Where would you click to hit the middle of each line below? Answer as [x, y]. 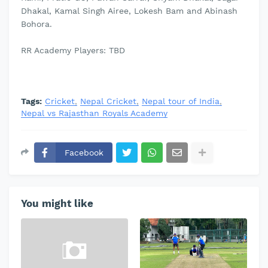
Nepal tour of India [181, 101]
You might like [57, 203]
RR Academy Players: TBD [73, 50]
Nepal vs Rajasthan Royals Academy [94, 113]
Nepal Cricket [108, 101]
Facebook [84, 153]
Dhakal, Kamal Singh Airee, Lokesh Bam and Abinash [129, 11]
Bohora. [38, 24]
